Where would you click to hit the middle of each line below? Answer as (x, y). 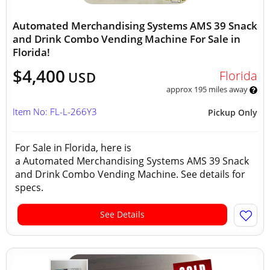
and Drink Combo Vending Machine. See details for (130, 174)
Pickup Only (233, 112)
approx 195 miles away (208, 89)
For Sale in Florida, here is (73, 148)
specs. (30, 187)
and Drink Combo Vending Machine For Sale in (127, 39)
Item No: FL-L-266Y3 (55, 111)
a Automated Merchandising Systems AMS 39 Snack (132, 161)
